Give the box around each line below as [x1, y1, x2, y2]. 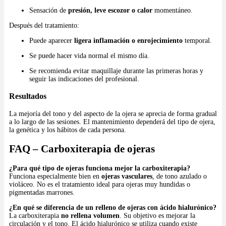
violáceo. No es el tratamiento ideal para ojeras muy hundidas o [9, 180, 190, 188]
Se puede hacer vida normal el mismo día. [29, 52, 149, 60]
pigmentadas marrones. [9, 188, 75, 196]
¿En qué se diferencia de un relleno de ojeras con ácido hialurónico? [9, 203, 216, 211]
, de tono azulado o [152, 172, 207, 180]
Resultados [9, 91, 46, 101]
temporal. [183, 37, 212, 44]
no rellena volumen [61, 211, 120, 219]
